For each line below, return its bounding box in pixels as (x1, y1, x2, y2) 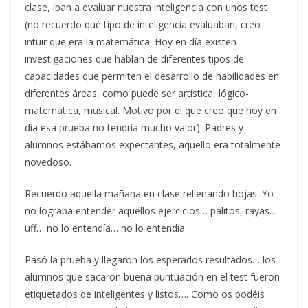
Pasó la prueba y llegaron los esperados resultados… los (25, 252, 276, 266)
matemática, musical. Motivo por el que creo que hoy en (25, 103, 276, 117)
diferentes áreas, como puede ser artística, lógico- (25, 86, 249, 100)
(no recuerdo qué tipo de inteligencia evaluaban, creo (25, 17, 261, 31)
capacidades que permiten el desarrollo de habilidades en (25, 69, 279, 82)
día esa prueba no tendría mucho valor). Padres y (25, 120, 243, 134)
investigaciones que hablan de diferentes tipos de (25, 52, 244, 65)
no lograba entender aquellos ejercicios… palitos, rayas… (25, 203, 277, 217)
